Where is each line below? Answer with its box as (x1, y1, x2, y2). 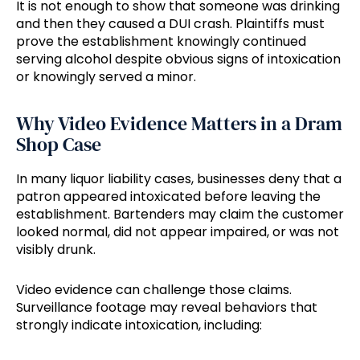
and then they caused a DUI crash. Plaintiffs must (16, 14, 325, 34)
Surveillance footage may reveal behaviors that (16, 298, 317, 317)
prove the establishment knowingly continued (16, 32, 306, 51)
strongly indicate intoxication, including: (16, 316, 262, 335)
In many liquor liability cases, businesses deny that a (16, 170, 342, 189)
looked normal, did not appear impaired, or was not (16, 223, 339, 242)
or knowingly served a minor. (16, 67, 196, 87)
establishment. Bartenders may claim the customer (16, 205, 344, 224)
